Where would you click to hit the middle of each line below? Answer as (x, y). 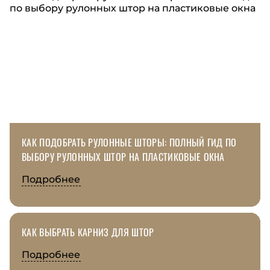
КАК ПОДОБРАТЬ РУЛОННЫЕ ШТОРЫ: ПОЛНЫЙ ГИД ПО (129, 142)
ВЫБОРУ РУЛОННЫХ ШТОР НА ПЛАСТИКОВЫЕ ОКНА (123, 156)
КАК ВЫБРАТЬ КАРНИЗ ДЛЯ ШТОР (88, 232)
